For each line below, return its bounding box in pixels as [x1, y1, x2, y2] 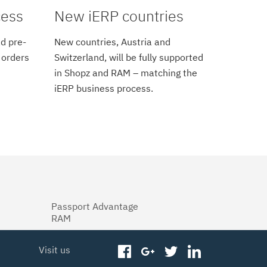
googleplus [155, 245, 201, 257]
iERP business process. [54, 82, 153, 94]
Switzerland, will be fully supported [54, 51, 203, 63]
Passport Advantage [51, 200, 138, 212]
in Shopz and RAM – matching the [54, 66, 197, 79]
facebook [132, 245, 172, 257]
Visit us [38, 243, 70, 256]
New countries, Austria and [54, 35, 170, 48]
